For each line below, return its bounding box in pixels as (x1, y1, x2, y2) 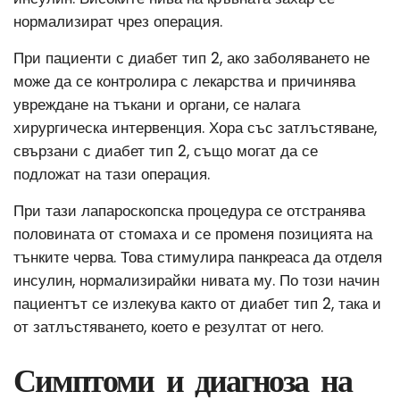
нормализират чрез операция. (13, 10, 227, 32)
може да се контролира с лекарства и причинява (13, 70, 355, 92)
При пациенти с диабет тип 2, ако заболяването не (13, 46, 370, 69)
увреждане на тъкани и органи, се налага (13, 93, 300, 115)
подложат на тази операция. (13, 162, 210, 185)
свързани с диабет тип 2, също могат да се (13, 139, 318, 162)
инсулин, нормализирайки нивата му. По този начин (13, 269, 379, 291)
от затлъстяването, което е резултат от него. (13, 315, 328, 337)
